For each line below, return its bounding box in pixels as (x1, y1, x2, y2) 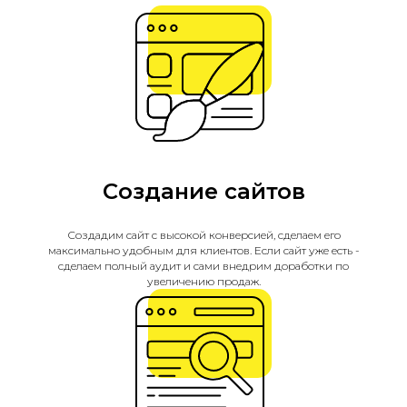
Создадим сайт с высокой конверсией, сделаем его (66, 228, 341, 242)
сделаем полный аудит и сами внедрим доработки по (58, 259, 349, 273)
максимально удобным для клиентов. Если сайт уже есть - (47, 243, 360, 257)
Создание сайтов (102, 178, 305, 204)
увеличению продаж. (146, 274, 261, 288)
